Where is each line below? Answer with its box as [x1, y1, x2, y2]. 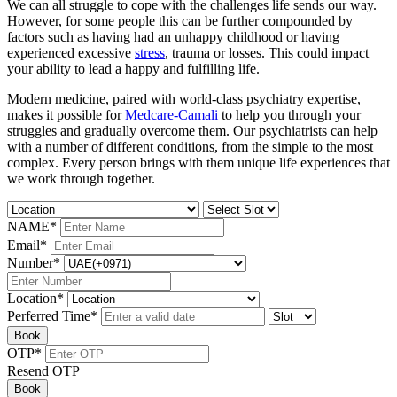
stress [135, 44, 165, 60]
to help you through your [218, 106, 361, 122]
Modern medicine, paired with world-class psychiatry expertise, [7, 90, 361, 106]
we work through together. [7, 170, 155, 186]
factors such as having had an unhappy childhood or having [7, 28, 339, 44]
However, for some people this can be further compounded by [7, 12, 353, 28]
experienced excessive [7, 44, 135, 60]
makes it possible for [7, 106, 125, 122]
